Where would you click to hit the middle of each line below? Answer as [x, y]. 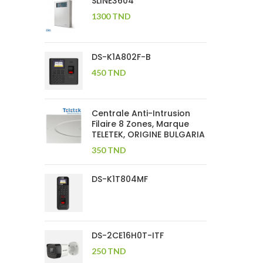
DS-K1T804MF [120, 179]
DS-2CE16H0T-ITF [128, 235]
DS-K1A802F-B [121, 57]
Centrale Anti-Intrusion [141, 113]
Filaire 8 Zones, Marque [140, 124]
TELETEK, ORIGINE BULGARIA [148, 134]
